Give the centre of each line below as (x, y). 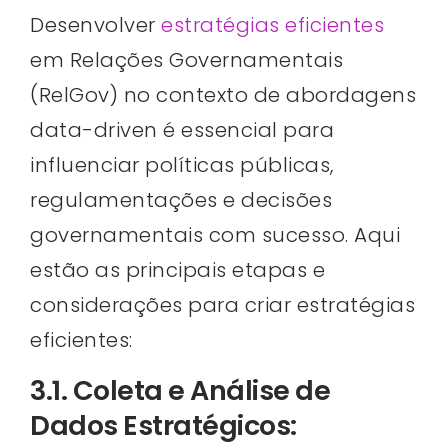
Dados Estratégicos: (163, 425)
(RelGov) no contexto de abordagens (223, 95)
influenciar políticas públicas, (182, 165)
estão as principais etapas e (177, 270)
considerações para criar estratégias (222, 305)
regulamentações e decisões (181, 200)
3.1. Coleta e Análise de (180, 390)
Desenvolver (95, 25)
